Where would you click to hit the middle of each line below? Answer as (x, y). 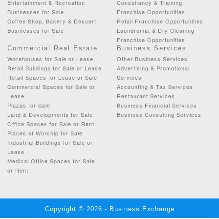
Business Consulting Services (159, 114)
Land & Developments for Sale (50, 114)
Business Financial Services (157, 105)
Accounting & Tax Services (155, 86)
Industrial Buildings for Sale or (50, 142)
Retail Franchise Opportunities (160, 21)
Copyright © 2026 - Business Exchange (109, 209)
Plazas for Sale (29, 105)
